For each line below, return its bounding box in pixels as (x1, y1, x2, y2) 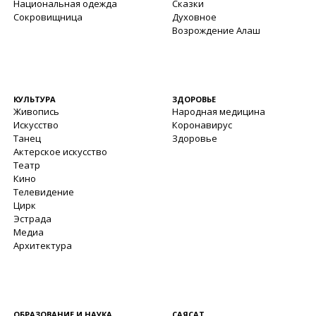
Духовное (172, 11, 217, 23)
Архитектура (13, 239, 72, 252)
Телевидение (13, 186, 74, 198)
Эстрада (13, 212, 51, 225)
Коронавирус (172, 119, 232, 131)
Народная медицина (172, 105, 265, 118)
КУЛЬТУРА (13, 94, 56, 104)
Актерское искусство (13, 145, 107, 158)
